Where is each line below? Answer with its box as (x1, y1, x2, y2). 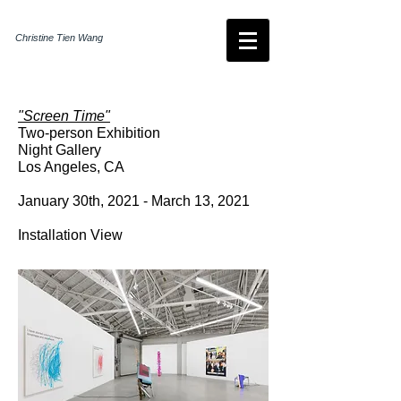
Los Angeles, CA (18, 159, 124, 175)
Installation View (18, 227, 123, 243)
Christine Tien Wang (15, 32, 103, 43)
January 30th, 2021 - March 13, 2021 (18, 193, 250, 209)
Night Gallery (18, 142, 101, 158)
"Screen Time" (18, 108, 110, 124)
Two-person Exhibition (18, 125, 160, 141)
